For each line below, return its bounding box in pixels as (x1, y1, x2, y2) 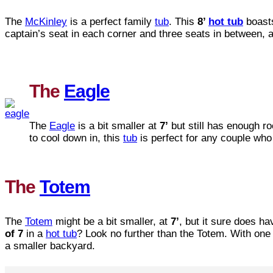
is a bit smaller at (75, 120, 160, 132)
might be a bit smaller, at (52, 216, 171, 228)
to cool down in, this (29, 132, 123, 144)
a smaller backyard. (5, 240, 95, 252)
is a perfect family (67, 16, 155, 28)
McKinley (25, 16, 67, 28)
